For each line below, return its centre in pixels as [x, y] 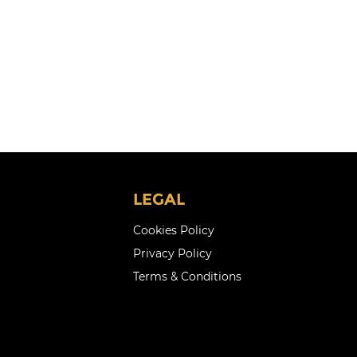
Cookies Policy [173, 231]
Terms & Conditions [187, 277]
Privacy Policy [172, 254]
